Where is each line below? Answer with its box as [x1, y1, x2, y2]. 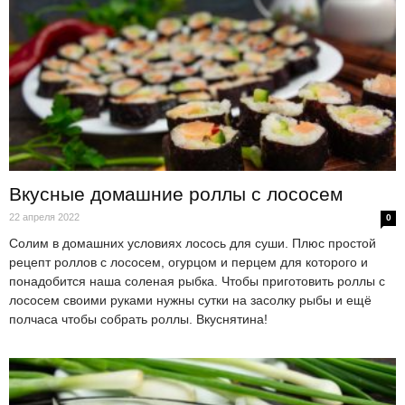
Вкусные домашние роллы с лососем [9, 184, 343, 205]
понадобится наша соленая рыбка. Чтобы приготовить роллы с [9, 274, 385, 289]
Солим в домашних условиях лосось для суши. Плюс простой [9, 236, 376, 251]
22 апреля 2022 [9, 212, 80, 223]
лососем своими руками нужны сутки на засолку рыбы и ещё [9, 293, 372, 308]
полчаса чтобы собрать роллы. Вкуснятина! [9, 312, 268, 327]
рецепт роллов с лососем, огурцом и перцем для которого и [9, 255, 368, 270]
